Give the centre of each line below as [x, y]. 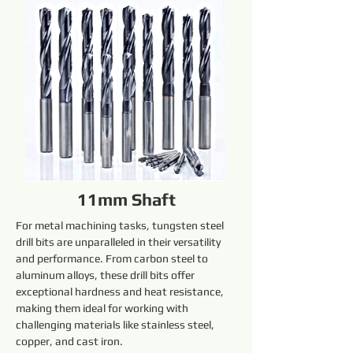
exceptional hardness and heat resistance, [121, 292]
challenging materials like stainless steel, [116, 325]
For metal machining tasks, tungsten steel [121, 225]
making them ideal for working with [103, 308]
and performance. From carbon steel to [113, 258]
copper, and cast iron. [69, 341]
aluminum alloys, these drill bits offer [106, 275]
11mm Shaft [126, 199]
